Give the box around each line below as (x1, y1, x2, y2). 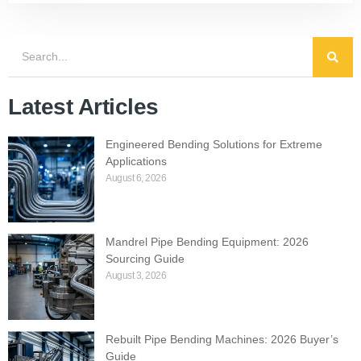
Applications (106, 155, 167, 168)
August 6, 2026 (106, 172, 166, 185)
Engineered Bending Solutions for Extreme (106, 138, 322, 151)
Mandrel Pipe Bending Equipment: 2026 (106, 235, 309, 249)
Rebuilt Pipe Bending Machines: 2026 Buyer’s (106, 333, 338, 346)
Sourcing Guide (106, 252, 185, 266)
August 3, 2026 (106, 270, 166, 282)
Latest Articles (8, 94, 159, 120)
